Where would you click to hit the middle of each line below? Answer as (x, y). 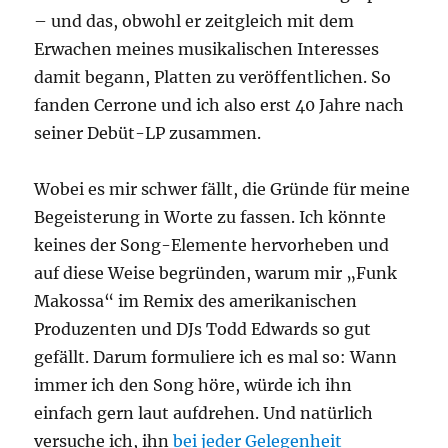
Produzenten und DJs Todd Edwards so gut (203, 329)
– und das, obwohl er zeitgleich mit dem (194, 21)
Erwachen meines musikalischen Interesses (207, 49)
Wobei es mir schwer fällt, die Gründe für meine (222, 189)
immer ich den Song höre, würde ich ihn (193, 385)
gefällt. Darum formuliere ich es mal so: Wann (216, 357)
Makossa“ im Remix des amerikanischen (196, 301)
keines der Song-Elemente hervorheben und (212, 245)
